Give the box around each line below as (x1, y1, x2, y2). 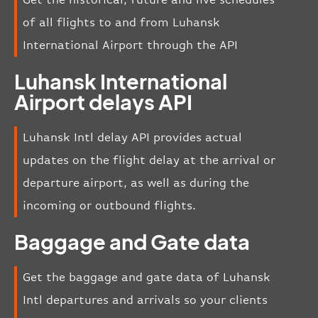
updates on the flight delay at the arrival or (23, 153, 275, 168)
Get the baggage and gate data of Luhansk (23, 270, 270, 285)
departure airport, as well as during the (23, 176, 249, 190)
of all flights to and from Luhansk (23, 16, 220, 30)
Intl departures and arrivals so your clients (23, 293, 268, 307)
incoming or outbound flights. (23, 199, 196, 213)
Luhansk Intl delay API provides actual (23, 131, 242, 145)
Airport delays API (14, 89, 192, 115)
